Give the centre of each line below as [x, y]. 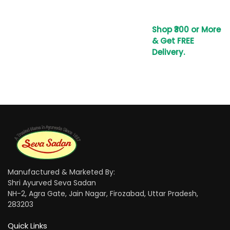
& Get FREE [173, 41]
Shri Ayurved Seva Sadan [52, 183]
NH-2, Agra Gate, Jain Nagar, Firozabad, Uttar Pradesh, [103, 194]
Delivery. [169, 52]
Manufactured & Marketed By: [61, 172]
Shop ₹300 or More [187, 30]
